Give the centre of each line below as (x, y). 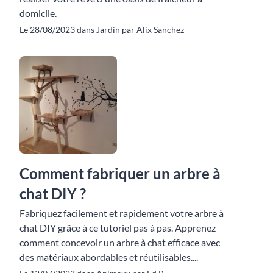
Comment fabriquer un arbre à (120, 173)
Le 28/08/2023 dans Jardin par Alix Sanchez (102, 29)
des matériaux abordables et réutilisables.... (109, 257)
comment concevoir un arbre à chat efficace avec (120, 242)
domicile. (38, 13)
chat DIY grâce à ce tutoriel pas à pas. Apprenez (118, 227)
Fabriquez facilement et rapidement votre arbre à (122, 213)
